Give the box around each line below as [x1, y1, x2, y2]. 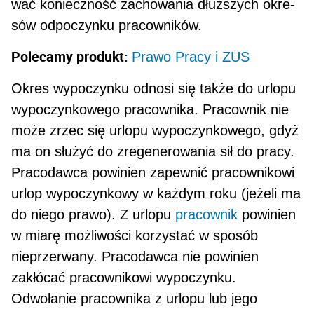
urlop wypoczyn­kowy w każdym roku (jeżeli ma [11, 186, 301, 202]
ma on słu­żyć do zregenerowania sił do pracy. [11, 144, 295, 160]
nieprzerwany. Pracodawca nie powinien [11, 249, 259, 265]
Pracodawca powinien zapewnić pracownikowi [11, 165, 295, 181]
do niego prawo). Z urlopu [11, 207, 176, 223]
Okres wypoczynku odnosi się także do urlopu [11, 81, 296, 97]
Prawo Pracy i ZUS [132, 49, 250, 65]
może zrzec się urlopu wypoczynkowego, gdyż [11, 123, 299, 139]
